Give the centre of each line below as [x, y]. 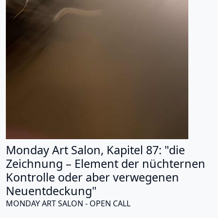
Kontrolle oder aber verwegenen [92, 177]
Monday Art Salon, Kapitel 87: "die [95, 150]
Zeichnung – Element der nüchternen [106, 164]
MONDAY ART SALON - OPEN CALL [68, 204]
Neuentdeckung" [51, 191]
